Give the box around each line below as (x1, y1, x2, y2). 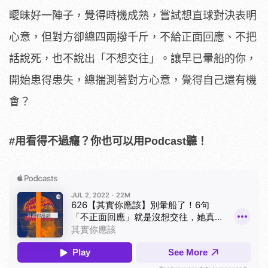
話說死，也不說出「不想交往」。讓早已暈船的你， (9, 52, 257, 65)
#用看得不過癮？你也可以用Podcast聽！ (9, 135, 208, 147)
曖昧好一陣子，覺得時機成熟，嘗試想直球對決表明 (9, 9, 257, 22)
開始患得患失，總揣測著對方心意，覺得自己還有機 (9, 74, 257, 86)
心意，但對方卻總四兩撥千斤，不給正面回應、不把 (9, 31, 257, 43)
